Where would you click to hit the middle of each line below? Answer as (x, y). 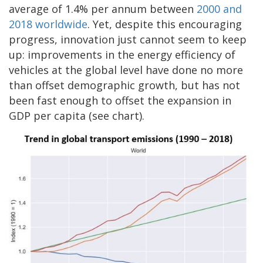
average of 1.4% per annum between (103, 9)
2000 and (219, 9)
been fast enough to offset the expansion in (120, 100)
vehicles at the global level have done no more (126, 70)
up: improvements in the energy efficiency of (122, 54)
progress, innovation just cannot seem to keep (128, 39)
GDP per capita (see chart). (77, 115)
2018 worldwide (48, 24)
